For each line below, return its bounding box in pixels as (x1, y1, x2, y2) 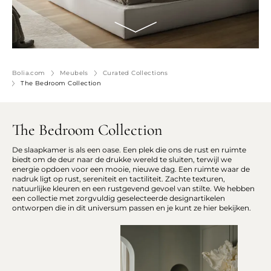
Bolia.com (12, 69, 45, 77)
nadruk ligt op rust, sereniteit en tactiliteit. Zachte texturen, (12, 174, 225, 183)
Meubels (59, 69, 88, 77)
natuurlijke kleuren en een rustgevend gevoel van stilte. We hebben (12, 184, 255, 193)
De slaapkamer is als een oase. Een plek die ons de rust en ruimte (12, 145, 246, 154)
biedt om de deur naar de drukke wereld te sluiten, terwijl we (12, 155, 232, 164)
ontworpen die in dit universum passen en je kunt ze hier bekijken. (12, 203, 251, 212)
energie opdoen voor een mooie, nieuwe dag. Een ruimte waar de (12, 165, 250, 174)
